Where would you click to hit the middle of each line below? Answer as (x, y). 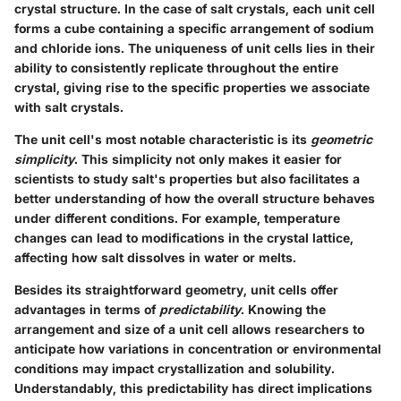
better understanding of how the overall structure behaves (195, 199)
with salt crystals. (69, 107)
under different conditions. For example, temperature (177, 218)
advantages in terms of (87, 310)
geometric (341, 140)
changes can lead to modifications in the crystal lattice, (184, 238)
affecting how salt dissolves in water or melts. (155, 258)
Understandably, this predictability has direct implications (193, 388)
